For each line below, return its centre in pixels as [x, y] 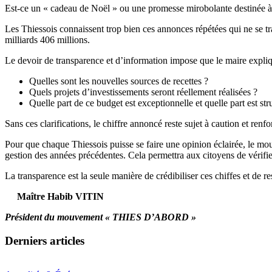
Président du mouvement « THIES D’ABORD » [100, 217]
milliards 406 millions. [47, 39]
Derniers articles [45, 240]
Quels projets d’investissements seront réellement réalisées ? [143, 92]
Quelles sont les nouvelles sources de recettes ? [119, 81]
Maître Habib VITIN [54, 196]
